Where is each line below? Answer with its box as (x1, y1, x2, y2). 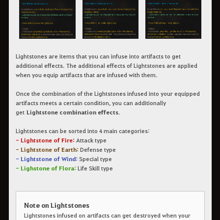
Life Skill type (76, 164, 113, 172)
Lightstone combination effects (26, 108, 118, 116)
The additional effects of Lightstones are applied (66, 61, 197, 70)
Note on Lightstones (24, 200, 89, 210)
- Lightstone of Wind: (15, 155, 78, 163)
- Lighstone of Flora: (15, 164, 76, 172)
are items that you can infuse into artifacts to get (48, 52, 181, 60)
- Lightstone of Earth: (15, 145, 79, 154)
